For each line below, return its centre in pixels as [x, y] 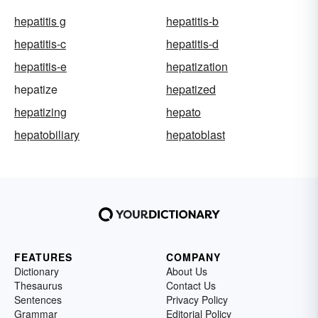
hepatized [191, 89]
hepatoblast [196, 135]
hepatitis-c [40, 44]
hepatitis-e [40, 66]
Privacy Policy [197, 300]
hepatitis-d [192, 44]
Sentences [38, 300]
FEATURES [43, 257]
